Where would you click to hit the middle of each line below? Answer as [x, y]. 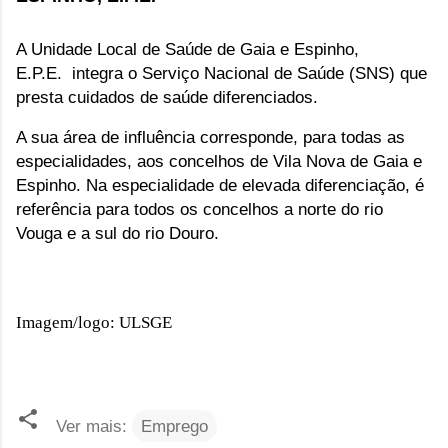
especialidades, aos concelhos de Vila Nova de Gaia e [219, 160]
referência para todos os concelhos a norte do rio [199, 208]
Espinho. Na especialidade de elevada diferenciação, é [220, 184]
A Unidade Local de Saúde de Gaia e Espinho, [187, 48]
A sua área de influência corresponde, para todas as [210, 136]
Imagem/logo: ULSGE [94, 322]
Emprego [174, 425]
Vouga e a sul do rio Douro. [117, 232]
